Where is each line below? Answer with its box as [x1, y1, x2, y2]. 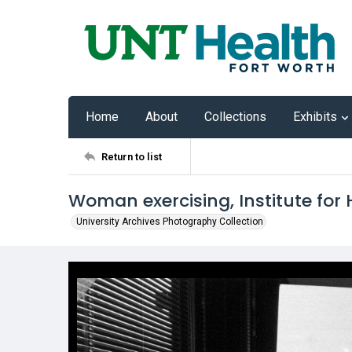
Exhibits [293, 109, 337, 124]
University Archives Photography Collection [76, 216, 263, 227]
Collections [204, 109, 266, 124]
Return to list [101, 150, 162, 163]
